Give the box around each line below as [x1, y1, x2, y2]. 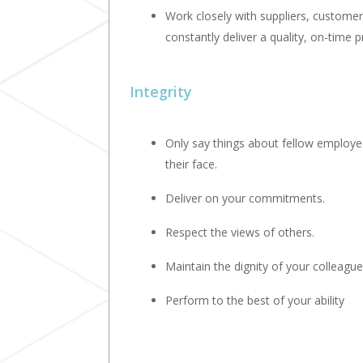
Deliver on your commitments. [165, 190, 326, 207]
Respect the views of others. [165, 224, 315, 241]
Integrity [130, 82, 193, 102]
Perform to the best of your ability [165, 293, 345, 309]
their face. [165, 156, 218, 173]
